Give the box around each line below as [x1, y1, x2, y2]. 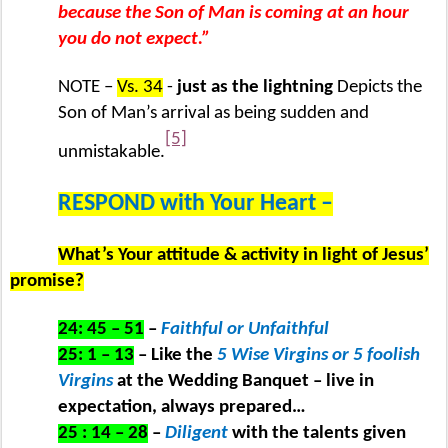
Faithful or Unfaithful [161, 320, 329, 340]
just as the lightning [177, 78, 333, 97]
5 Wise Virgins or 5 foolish [217, 346, 420, 366]
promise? [10, 272, 84, 292]
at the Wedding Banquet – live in [117, 372, 374, 392]
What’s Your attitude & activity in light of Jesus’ [58, 246, 429, 266]
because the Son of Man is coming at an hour [58, 4, 409, 23]
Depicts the [333, 78, 422, 97]
